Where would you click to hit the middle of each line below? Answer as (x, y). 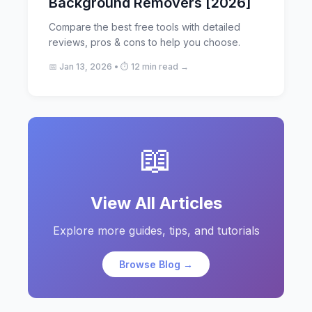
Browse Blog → (156, 264)
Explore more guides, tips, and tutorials (156, 231)
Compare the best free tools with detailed (145, 27)
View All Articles (156, 203)
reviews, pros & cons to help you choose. (145, 42)
